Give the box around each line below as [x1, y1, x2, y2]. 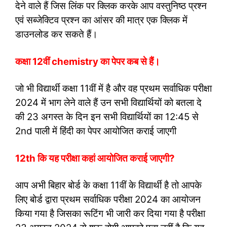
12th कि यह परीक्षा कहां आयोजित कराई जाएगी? [15, 152, 177, 164]
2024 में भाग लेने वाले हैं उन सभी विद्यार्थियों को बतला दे [15, 97, 202, 108]
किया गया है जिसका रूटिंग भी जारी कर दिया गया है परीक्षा [15, 208, 205, 219]
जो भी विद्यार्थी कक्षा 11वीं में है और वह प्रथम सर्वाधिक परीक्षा [15, 83, 212, 94]
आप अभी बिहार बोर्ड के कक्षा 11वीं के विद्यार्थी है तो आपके [15, 179, 202, 191]
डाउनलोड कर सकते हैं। [15, 28, 98, 40]
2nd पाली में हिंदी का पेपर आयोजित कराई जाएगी [15, 125, 176, 137]
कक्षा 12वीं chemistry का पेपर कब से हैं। [15, 55, 160, 67]
